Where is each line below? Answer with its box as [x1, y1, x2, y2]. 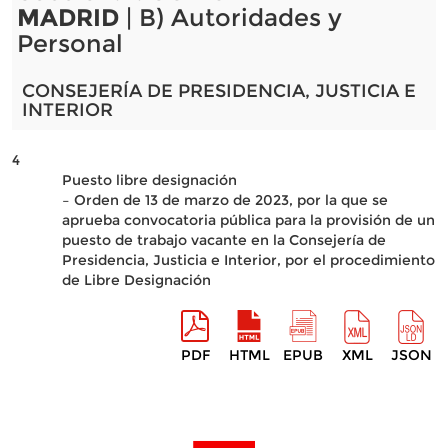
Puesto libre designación [61, 171, 237, 189]
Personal [16, 29, 123, 58]
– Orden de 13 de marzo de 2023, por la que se [61, 191, 388, 209]
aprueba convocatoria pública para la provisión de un [61, 211, 435, 229]
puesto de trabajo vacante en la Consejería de [61, 231, 386, 249]
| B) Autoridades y [118, 3, 342, 32]
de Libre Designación [61, 271, 211, 289]
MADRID [16, 3, 119, 32]
